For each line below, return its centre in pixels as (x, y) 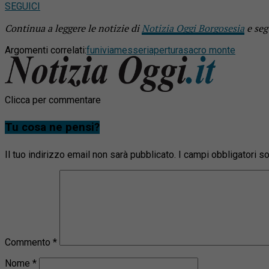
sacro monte (209, 50)
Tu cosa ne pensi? (52, 128)
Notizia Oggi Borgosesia (193, 29)
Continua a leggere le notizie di (73, 29)
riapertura (163, 50)
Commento (29, 243)
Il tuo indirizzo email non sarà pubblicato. (90, 155)
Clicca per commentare (53, 100)
